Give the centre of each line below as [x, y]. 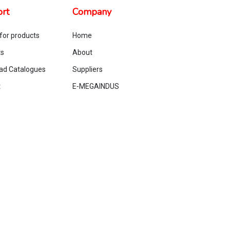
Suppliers [88, 69]
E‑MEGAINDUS [96, 86]
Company [92, 12]
